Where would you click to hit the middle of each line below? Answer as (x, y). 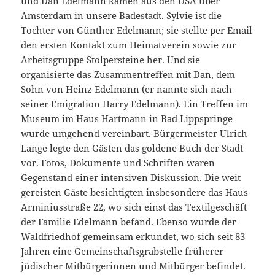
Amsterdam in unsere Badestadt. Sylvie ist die (122, 16)
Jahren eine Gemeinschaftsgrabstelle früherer (122, 251)
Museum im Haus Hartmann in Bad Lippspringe (127, 119)
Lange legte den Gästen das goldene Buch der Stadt (132, 148)
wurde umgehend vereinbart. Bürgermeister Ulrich (134, 134)
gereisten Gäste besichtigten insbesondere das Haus (135, 192)
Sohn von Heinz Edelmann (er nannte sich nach (127, 89)
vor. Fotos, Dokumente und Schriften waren (118, 163)
